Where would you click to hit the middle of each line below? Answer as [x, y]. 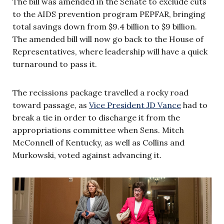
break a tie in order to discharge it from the [96, 117]
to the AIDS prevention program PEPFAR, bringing [109, 14]
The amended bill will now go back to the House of [108, 39]
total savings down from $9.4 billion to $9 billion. [105, 26]
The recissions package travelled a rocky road [100, 92]
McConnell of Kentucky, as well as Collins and [98, 142]
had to [194, 105]
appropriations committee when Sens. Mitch [98, 130]
